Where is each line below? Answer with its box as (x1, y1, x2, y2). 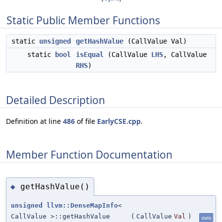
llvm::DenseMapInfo (47, 202, 118, 210)
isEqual (76, 51, 104, 58)
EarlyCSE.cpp (97, 116, 141, 126)
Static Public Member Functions (6, 13, 160, 27)
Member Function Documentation (6, 147, 172, 162)
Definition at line (6, 116, 63, 126)
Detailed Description (6, 93, 105, 107)
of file (75, 116, 97, 126)
